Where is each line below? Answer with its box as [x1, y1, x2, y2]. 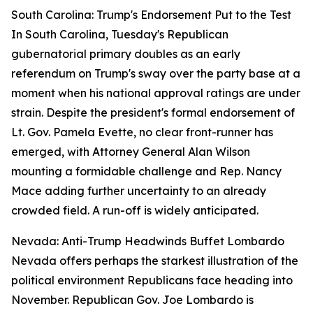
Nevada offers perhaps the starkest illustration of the [11, 254, 298, 268]
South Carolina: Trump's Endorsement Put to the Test [11, 8, 291, 22]
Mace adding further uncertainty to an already [11, 184, 266, 198]
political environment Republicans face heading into [11, 273, 293, 287]
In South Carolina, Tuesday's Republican [11, 27, 228, 41]
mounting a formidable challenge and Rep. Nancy [11, 164, 282, 178]
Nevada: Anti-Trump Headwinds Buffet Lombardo [11, 234, 284, 248]
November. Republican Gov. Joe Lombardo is [11, 293, 254, 307]
